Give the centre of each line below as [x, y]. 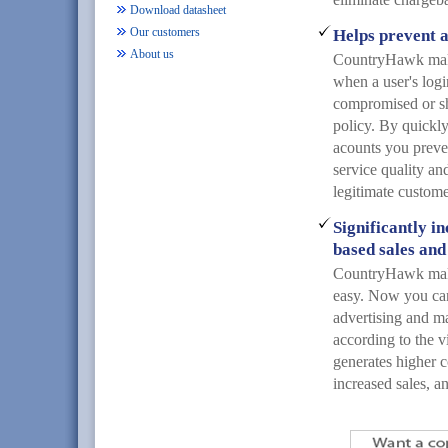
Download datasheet [178, 10]
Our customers [165, 32]
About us [152, 54]
